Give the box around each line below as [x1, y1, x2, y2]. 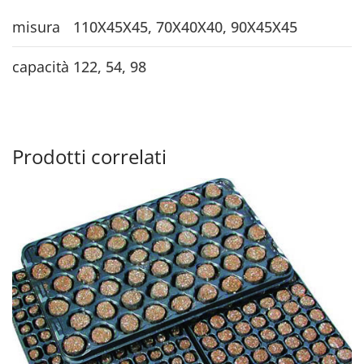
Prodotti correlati [12, 142, 167, 170]
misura [12, 16, 60, 37]
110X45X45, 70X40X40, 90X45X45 [73, 16, 297, 37]
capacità [12, 56, 69, 76]
